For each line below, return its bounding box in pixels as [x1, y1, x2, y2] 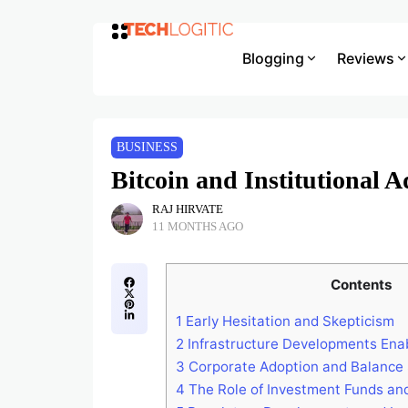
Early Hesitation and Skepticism [182, 312, 394, 331]
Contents [331, 276, 393, 293]
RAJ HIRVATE [152, 203, 223, 216]
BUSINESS [117, 140, 178, 154]
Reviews [336, 48, 394, 67]
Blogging [241, 48, 304, 67]
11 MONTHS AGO [152, 220, 244, 233]
